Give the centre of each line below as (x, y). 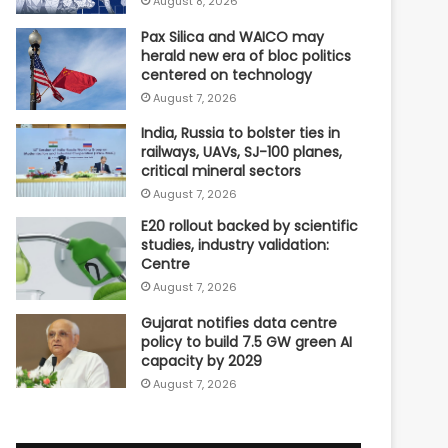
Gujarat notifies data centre (239, 322)
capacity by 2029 (202, 360)
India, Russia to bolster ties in (241, 133)
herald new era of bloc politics (246, 55)
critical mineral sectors (221, 171)
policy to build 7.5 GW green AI (247, 341)
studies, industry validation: (235, 245)
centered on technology (227, 74)
